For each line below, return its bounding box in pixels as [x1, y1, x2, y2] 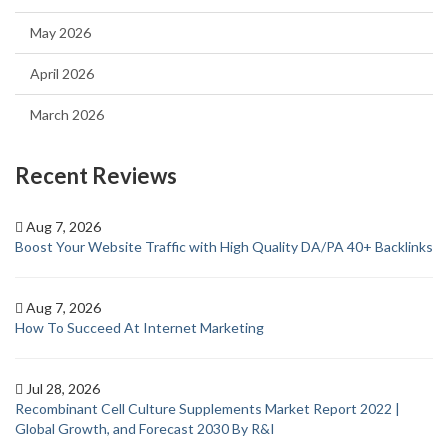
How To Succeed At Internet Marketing [15, 319, 264, 336]
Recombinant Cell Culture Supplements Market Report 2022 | [15, 400, 400, 417]
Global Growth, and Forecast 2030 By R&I [15, 420, 275, 437]
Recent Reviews [15, 162, 177, 189]
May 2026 [30, 24, 91, 41]
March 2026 [30, 106, 104, 123]
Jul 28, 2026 [23, 380, 103, 397]
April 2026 [30, 65, 94, 82]
